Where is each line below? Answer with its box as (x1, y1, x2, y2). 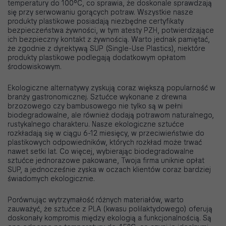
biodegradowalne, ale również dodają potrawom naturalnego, (8, 110, 214, 120)
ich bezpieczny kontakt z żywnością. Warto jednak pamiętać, (8, 35, 210, 44)
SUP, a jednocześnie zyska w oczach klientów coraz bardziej (8, 165, 211, 175)
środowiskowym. (8, 62, 62, 72)
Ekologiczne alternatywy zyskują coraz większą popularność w (8, 83, 215, 93)
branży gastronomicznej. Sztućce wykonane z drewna (8, 92, 187, 102)
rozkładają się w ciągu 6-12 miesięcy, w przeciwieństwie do (8, 129, 204, 138)
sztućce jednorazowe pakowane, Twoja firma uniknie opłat (8, 156, 204, 165)
